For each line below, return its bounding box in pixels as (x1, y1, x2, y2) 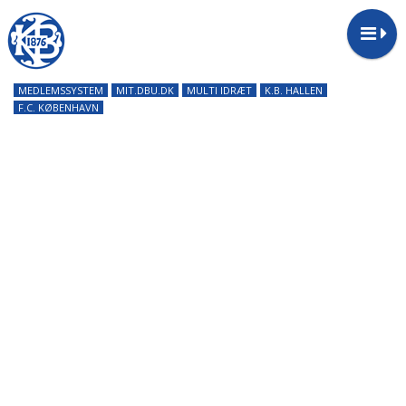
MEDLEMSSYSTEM (18, 83, 103, 97)
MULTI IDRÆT (187, 83, 252, 97)
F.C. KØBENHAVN (18, 101, 99, 114)
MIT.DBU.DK (116, 83, 174, 97)
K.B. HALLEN (265, 83, 323, 97)
